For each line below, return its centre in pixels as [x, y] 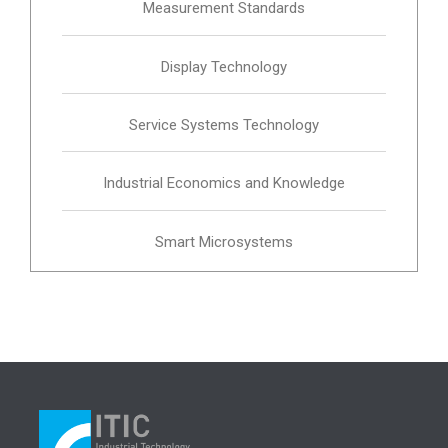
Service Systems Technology [224, 124]
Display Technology [224, 66]
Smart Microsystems [224, 241]
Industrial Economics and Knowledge [224, 183]
